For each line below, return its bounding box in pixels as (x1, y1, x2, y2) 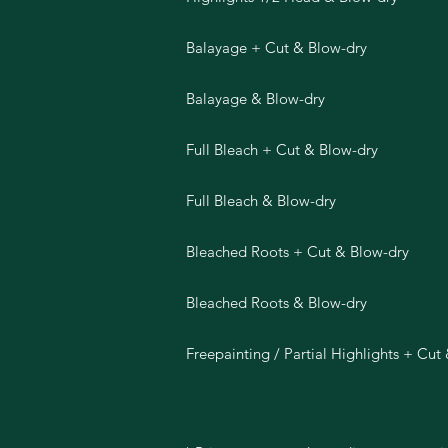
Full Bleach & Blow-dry (185, 191, 336, 210)
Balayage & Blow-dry (185, 89, 325, 108)
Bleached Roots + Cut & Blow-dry (185, 242, 409, 261)
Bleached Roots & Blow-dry (185, 293, 367, 312)
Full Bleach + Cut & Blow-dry (185, 140, 378, 159)
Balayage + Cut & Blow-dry (185, 38, 367, 57)
